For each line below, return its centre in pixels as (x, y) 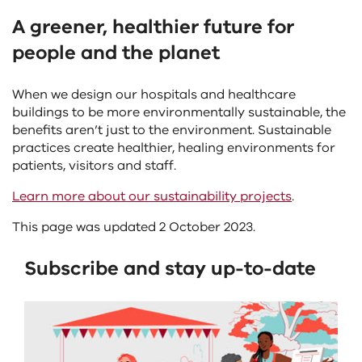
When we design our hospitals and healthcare (154, 94)
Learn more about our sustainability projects (152, 196)
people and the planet (116, 52)
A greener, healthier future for (153, 26)
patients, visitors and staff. (94, 165)
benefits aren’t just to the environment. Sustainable (172, 130)
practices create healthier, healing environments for (174, 147)
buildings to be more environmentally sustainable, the (179, 112)
